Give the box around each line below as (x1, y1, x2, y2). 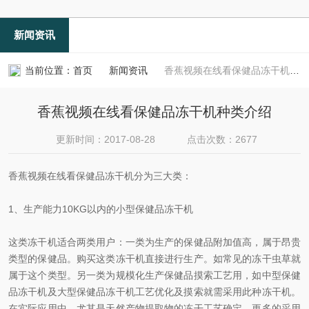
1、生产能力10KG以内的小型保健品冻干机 (8, 203, 193, 215)
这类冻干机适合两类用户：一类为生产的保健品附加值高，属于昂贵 (8, 237, 301, 248)
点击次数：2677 (187, 134, 257, 145)
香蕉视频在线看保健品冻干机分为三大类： (8, 170, 192, 181)
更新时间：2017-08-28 (56, 134, 155, 145)
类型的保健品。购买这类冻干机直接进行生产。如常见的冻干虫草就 (8, 253, 301, 264)
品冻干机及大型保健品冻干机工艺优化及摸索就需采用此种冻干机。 (8, 286, 301, 297)
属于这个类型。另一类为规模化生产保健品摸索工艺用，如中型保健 (8, 270, 301, 281)
